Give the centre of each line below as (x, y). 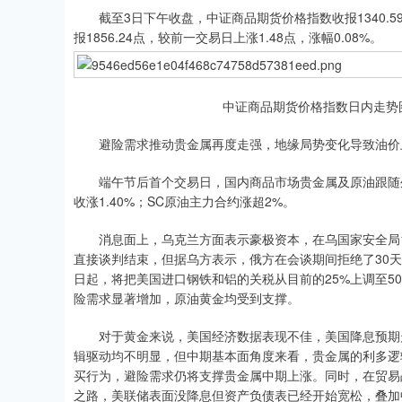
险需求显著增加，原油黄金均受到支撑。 (187, 298)
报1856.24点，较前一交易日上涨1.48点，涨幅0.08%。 (228, 37)
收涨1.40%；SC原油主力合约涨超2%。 (184, 201)
